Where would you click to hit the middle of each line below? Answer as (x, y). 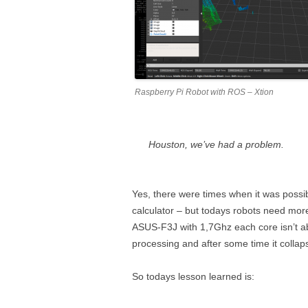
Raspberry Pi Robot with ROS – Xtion (204, 92)
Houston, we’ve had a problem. (216, 144)
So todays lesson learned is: (193, 276)
